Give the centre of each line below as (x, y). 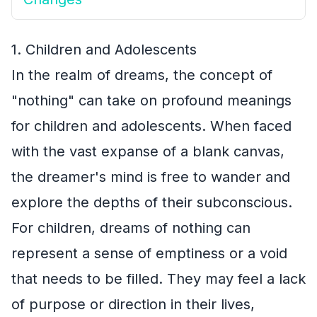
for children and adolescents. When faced (151, 126)
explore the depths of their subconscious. (152, 202)
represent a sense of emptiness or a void (149, 253)
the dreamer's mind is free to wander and (151, 177)
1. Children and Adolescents (104, 50)
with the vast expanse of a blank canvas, (148, 151)
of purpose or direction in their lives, (133, 304)
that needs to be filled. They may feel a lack (158, 279)
